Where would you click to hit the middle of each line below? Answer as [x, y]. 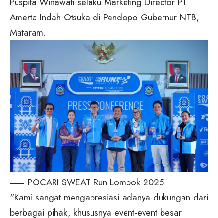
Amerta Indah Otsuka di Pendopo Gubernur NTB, [104, 18]
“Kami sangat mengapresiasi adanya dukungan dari [109, 197]
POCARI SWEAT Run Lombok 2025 [96, 182]
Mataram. [28, 33]
